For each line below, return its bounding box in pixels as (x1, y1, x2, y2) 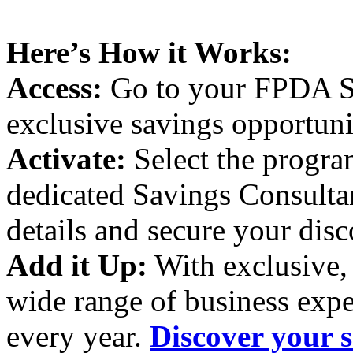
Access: (6, 70, 102, 105)
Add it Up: (6, 247, 147, 282)
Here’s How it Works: (6, 35, 292, 69)
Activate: (6, 141, 126, 176)
